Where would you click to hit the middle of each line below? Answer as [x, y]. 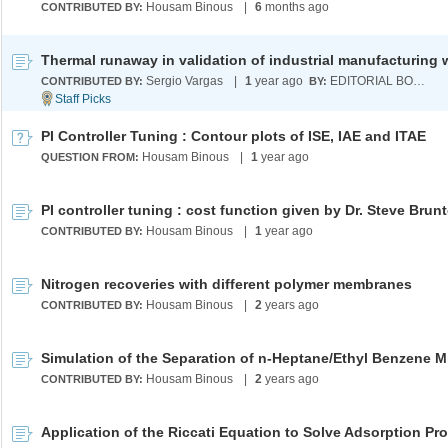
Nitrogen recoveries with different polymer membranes [226, 284]
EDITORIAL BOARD [419, 81]
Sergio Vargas [184, 81]
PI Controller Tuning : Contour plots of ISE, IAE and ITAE [233, 136]
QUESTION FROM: [91, 157]
